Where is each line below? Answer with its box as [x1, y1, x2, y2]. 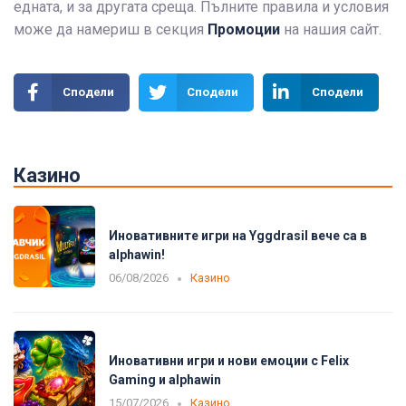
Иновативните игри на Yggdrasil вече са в [109, 227, 367, 243]
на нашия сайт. [280, 21, 385, 39]
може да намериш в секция [14, 21, 208, 39]
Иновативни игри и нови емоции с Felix [109, 353, 349, 368]
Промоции [208, 21, 280, 39]
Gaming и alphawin [109, 372, 221, 387]
